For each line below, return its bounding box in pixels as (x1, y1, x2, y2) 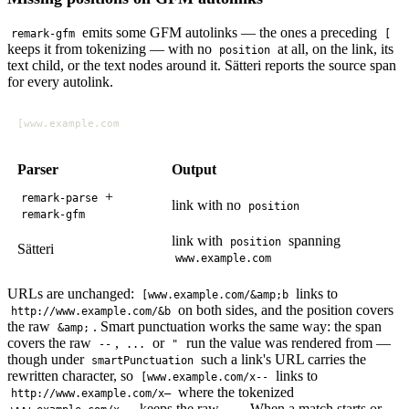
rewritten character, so (7, 368, 137, 384)
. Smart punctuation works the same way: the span (93, 319, 383, 335)
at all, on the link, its (274, 40, 394, 57)
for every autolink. (7, 73, 113, 89)
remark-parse (21, 192, 99, 205)
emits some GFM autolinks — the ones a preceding (79, 24, 382, 40)
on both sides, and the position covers (174, 302, 394, 319)
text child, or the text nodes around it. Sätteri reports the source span (7, 57, 396, 73)
